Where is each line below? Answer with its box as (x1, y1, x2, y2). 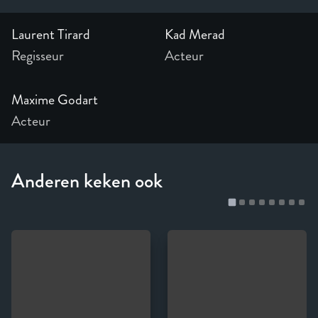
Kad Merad (165, 23, 225, 45)
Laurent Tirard (11, 23, 90, 45)
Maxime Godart (11, 89, 98, 110)
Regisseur (11, 45, 64, 66)
